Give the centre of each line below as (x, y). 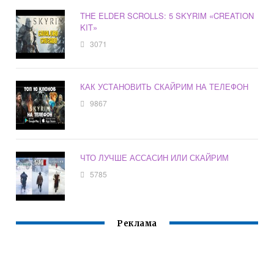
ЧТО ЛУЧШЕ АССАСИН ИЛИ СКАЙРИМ (155, 158)
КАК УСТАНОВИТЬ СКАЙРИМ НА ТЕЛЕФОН (165, 87)
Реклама (137, 224)
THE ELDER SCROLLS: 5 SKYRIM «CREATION (167, 16)
